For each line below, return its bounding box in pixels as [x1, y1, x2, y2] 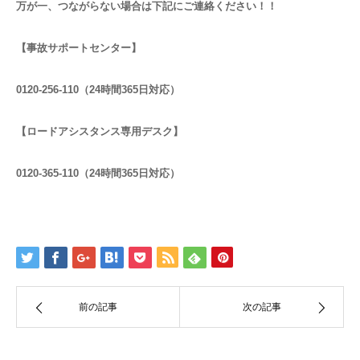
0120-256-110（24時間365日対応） [16, 83, 180, 96]
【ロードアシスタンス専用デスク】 [16, 125, 183, 137]
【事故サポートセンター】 [16, 41, 141, 54]
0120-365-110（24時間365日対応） [16, 166, 180, 179]
